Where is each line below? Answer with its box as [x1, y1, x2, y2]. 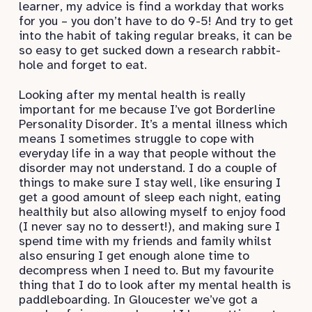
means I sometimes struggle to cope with [19, 131, 254, 146]
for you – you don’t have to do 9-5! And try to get [19, 13, 293, 29]
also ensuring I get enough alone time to [19, 248, 249, 263]
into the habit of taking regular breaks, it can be [19, 28, 292, 43]
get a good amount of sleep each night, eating [19, 189, 281, 205]
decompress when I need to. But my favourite [19, 263, 274, 278]
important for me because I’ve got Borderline [19, 102, 275, 117]
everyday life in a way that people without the [19, 146, 276, 161]
